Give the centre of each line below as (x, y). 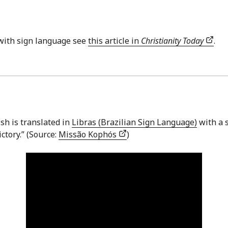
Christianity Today (172, 41)
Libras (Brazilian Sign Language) (134, 122)
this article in (115, 41)
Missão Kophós (89, 134)
